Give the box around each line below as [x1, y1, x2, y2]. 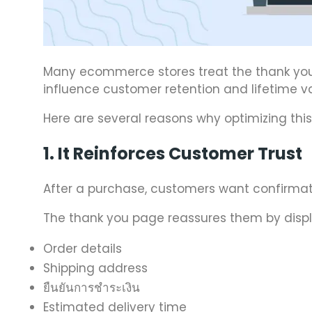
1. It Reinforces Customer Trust [43, 142, 302, 166]
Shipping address [43, 260, 148, 277]
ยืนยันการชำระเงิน [43, 279, 140, 297]
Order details [43, 240, 122, 258]
